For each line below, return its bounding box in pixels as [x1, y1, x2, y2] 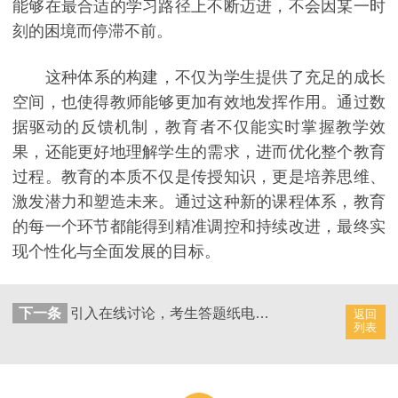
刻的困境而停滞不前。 [12, 22, 172, 41]
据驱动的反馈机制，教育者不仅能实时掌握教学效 [12, 117, 386, 136]
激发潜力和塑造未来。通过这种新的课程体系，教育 [12, 192, 386, 211]
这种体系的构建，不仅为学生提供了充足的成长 [12, 68, 386, 86]
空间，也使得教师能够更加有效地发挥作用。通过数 [12, 92, 386, 111]
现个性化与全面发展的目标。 [12, 242, 220, 260]
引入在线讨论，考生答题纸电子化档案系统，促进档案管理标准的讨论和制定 [254, 305, 269, 321]
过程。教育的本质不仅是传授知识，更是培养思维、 [12, 167, 386, 186]
